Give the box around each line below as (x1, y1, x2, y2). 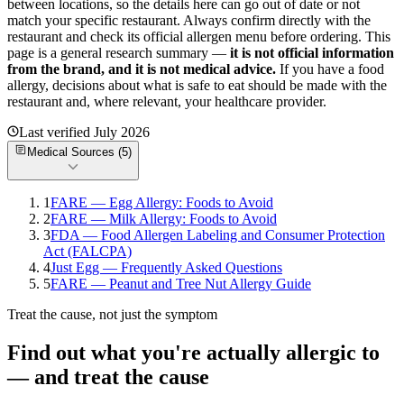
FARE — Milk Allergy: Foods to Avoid (50, 210, 277, 226)
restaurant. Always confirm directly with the (122, 12, 371, 28)
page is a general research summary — (7, 44, 230, 60)
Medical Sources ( (27, 144, 122, 159)
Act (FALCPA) (43, 243, 132, 259)
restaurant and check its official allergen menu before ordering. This (7, 28, 390, 44)
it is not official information (230, 44, 394, 60)
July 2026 (94, 124, 150, 140)
